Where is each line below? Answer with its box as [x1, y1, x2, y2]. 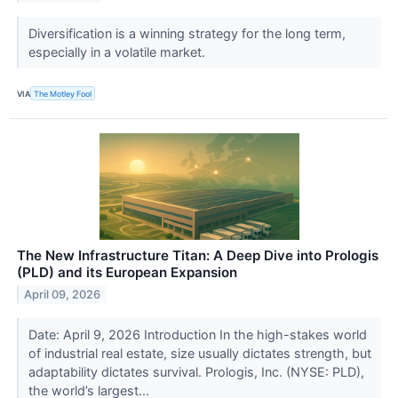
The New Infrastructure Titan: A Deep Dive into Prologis [17, 247, 378, 265]
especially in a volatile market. [28, 44, 209, 60]
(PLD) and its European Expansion [17, 264, 237, 282]
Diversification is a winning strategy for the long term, [28, 26, 346, 42]
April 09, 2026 [24, 288, 101, 302]
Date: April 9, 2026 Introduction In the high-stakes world [28, 327, 367, 343]
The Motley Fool [34, 88, 92, 99]
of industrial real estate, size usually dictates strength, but [28, 346, 371, 362]
